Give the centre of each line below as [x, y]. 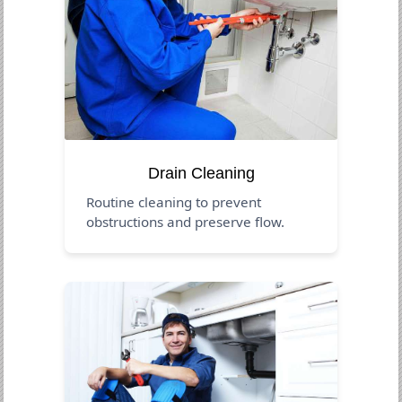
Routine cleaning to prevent [174, 201]
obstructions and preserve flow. [186, 221]
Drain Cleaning [201, 173]
